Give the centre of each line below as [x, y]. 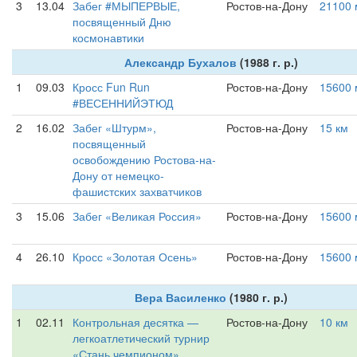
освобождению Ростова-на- [144, 159]
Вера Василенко [180, 297]
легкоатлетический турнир [141, 338]
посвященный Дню [122, 22]
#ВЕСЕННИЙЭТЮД [123, 103]
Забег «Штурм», [114, 127]
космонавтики [108, 37]
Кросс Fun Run [111, 87]
